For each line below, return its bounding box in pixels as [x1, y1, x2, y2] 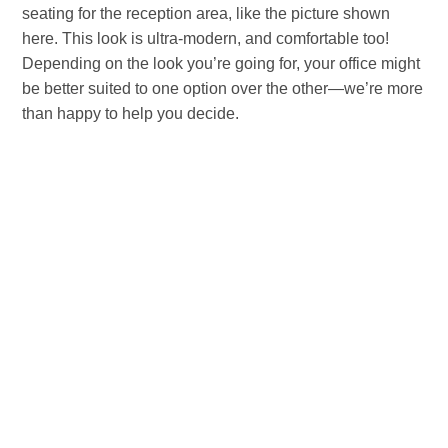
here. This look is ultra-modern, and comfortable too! [22, 29, 390, 47]
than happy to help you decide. [22, 104, 240, 122]
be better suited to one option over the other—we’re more [22, 79, 424, 97]
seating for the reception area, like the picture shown [22, 4, 391, 22]
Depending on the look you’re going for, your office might [22, 54, 421, 72]
